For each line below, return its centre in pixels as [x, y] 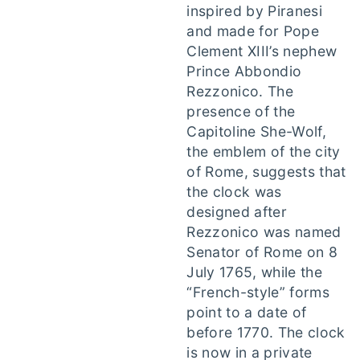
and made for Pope [253, 31]
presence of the [241, 111]
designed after [237, 212]
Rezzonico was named [264, 232]
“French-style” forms [258, 292]
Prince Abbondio [244, 71]
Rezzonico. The [240, 91]
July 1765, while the [254, 272]
